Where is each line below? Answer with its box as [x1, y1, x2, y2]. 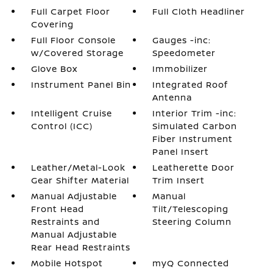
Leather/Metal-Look [30, 161, 126, 173]
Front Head [30, 203, 84, 214]
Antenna [152, 91, 193, 103]
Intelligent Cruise [30, 107, 112, 119]
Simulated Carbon [152, 120, 238, 132]
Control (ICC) [30, 120, 93, 132]
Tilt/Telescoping [152, 203, 229, 214]
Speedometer [152, 47, 216, 58]
